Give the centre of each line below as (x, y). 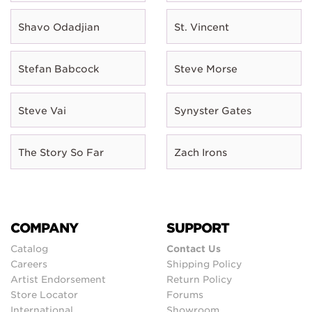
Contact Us (194, 248)
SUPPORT (198, 227)
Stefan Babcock (58, 69)
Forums (185, 294)
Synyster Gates (213, 110)
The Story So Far (61, 152)
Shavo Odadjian (59, 27)
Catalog (29, 248)
